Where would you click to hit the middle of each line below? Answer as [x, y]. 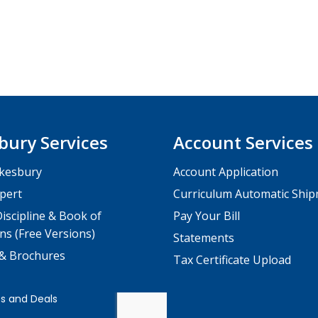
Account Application [226, 172]
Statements [204, 238]
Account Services [243, 143]
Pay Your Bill [207, 216]
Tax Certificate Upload [232, 260]
